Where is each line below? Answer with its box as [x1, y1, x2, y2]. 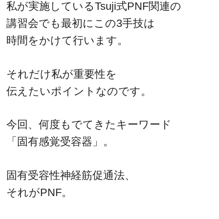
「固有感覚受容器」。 [6, 135, 114, 148]
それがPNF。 [6, 186, 73, 198]
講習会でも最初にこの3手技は [6, 17, 155, 30]
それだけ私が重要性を [6, 67, 117, 80]
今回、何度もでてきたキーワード [6, 118, 172, 131]
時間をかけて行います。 [6, 34, 129, 47]
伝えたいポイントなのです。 [6, 85, 152, 97]
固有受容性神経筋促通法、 [6, 169, 136, 181]
